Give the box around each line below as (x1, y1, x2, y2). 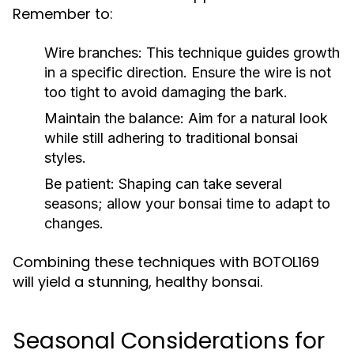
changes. (44, 215, 104, 232)
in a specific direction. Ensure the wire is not (44, 64, 331, 81)
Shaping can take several (115, 175, 282, 192)
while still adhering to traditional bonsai (44, 130, 298, 146)
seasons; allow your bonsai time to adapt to (44, 195, 330, 212)
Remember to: (13, 4, 113, 24)
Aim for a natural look (184, 110, 328, 126)
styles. (44, 149, 86, 166)
